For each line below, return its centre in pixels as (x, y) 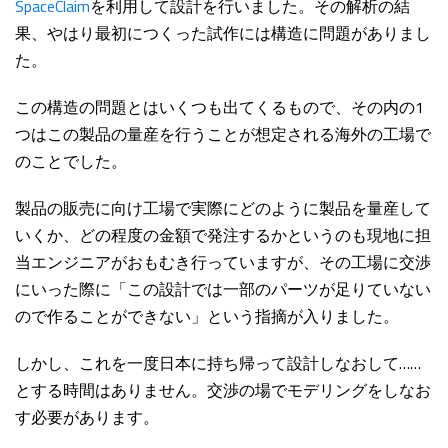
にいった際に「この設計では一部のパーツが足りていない (223, 289)
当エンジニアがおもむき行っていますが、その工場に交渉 (223, 262)
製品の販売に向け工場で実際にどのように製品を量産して (223, 208)
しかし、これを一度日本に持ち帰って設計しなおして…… (218, 363)
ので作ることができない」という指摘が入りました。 (207, 316)
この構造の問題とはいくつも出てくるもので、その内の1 (219, 107)
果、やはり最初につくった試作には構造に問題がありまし (223, 33)
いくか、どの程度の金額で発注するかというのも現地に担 (223, 235)
